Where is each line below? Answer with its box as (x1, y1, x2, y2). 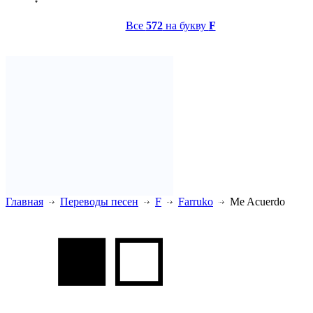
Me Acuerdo (227, 195, 285, 208)
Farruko (178, 195, 213, 208)
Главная (6, 195, 43, 208)
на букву (162, 19, 209, 31)
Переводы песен (60, 195, 138, 208)
